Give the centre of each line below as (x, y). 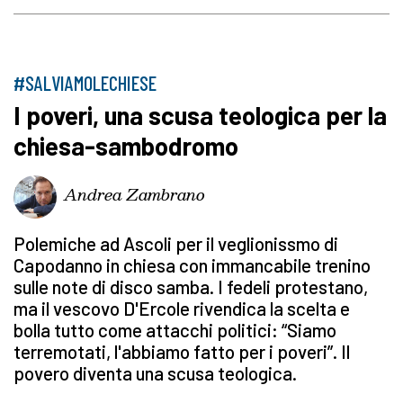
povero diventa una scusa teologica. (155, 373)
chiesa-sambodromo (126, 146)
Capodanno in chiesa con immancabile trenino (192, 265)
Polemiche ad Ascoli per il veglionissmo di (176, 244)
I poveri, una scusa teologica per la (200, 116)
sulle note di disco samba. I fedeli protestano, (191, 287)
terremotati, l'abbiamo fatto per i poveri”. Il (182, 352)
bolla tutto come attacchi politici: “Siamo (175, 330)
